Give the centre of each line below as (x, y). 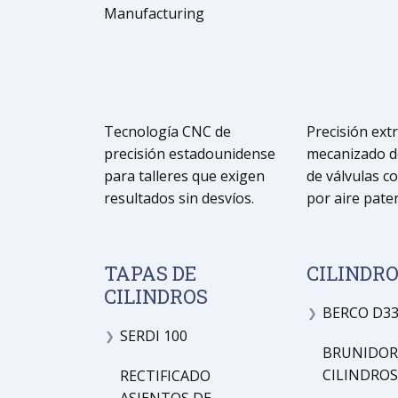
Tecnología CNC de (167, 131)
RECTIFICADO (165, 376)
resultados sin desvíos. (179, 198)
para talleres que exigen (184, 176)
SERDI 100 (153, 336)
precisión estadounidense (190, 154)
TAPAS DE (150, 273)
